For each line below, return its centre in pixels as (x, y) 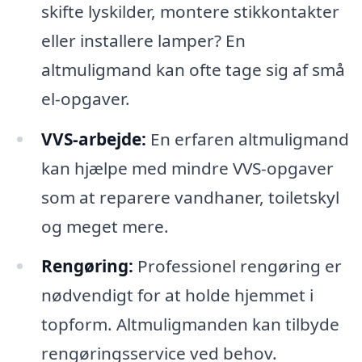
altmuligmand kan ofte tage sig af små (193, 69)
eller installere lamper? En (143, 40)
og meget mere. (105, 226)
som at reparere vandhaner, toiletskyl (190, 197)
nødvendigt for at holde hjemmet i (177, 295)
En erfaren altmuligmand (247, 139)
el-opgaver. (85, 98)
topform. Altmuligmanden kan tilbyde (190, 324)
